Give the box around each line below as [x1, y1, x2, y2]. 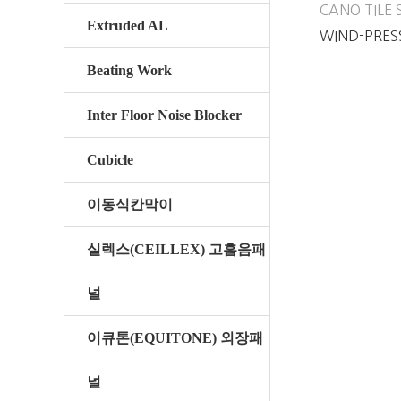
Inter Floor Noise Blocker [87, 107, 242, 123]
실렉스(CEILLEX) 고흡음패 [87, 242, 266, 257]
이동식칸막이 [87, 197, 173, 212]
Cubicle [87, 152, 133, 167]
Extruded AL [87, 18, 168, 33]
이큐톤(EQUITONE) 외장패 [87, 330, 263, 346]
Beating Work [87, 63, 172, 78]
